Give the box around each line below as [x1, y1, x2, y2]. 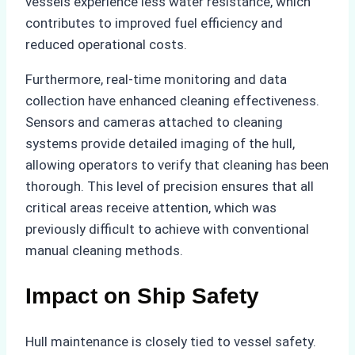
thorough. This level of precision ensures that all [25, 177, 314, 194]
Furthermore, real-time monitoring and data [25, 71, 287, 87]
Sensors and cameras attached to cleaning [25, 113, 283, 130]
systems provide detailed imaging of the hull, [25, 135, 295, 151]
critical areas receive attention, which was [25, 199, 277, 216]
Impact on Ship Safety [25, 283, 259, 308]
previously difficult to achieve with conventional [25, 220, 309, 237]
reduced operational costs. [25, 36, 187, 52]
